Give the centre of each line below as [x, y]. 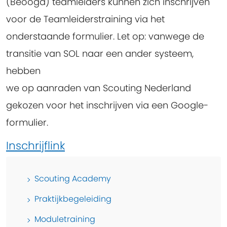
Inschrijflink [35, 146]
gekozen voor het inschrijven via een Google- [107, 105]
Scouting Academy [73, 179]
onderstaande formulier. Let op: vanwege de [105, 36]
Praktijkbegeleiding [73, 199]
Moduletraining [65, 219]
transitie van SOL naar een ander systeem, [100, 54]
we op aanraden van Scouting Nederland [99, 88]
